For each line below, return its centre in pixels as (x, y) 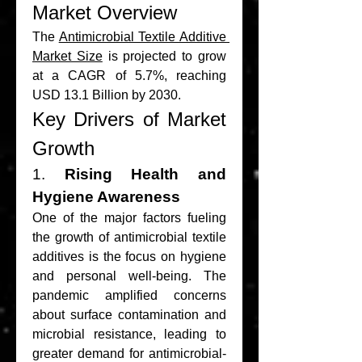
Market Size (67, 56)
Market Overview (105, 13)
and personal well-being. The (129, 276)
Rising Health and (145, 174)
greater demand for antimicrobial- (129, 354)
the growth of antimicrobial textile (129, 237)
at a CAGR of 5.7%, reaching (129, 76)
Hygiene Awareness (106, 197)
